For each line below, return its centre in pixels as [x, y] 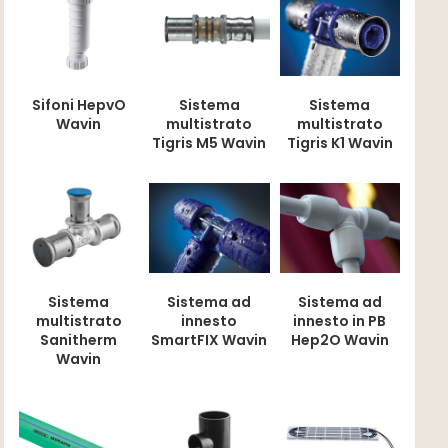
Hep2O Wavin [339, 340]
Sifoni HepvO [78, 104]
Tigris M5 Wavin [209, 142]
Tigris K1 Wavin [339, 142]
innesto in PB [340, 321]
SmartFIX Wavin [209, 340]
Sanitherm [79, 340]
